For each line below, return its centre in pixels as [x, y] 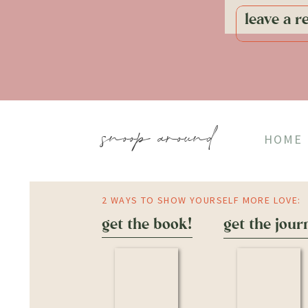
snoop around [158, 138]
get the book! [147, 224]
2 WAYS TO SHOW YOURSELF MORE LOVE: [201, 200]
